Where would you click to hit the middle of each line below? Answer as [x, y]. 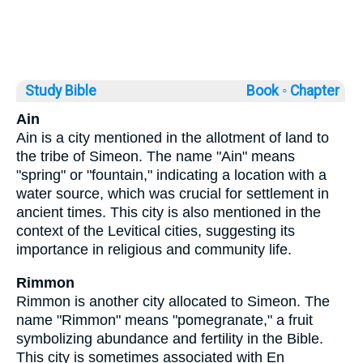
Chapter [316, 91]
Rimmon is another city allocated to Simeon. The [173, 301]
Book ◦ [267, 91]
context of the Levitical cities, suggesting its [156, 231]
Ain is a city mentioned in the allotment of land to [173, 138]
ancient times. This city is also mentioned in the [169, 213]
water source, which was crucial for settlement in [173, 194]
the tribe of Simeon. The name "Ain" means [156, 157]
